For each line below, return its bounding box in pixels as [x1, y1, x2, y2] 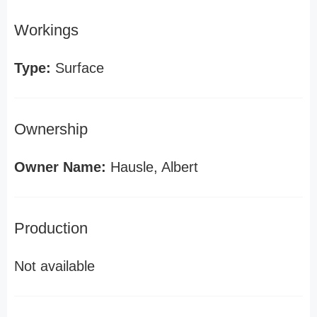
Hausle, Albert [106, 159, 198, 175]
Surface [51, 60, 104, 76]
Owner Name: [14, 159, 106, 175]
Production [14, 219, 88, 237]
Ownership [14, 120, 88, 138]
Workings [14, 21, 79, 39]
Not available [14, 258, 95, 274]
